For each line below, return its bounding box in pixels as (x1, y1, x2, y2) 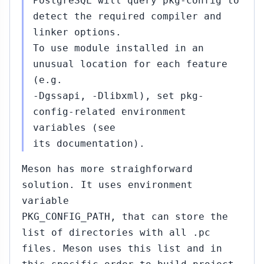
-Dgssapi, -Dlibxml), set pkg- (33, 90, 204, 101)
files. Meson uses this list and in (22, 243, 222, 254)
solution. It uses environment (22, 179, 193, 190)
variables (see (33, 122, 115, 133)
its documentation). (33, 138, 145, 149)
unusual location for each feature (33, 58, 227, 70)
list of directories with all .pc (22, 227, 210, 238)
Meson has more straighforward (22, 163, 193, 174)
